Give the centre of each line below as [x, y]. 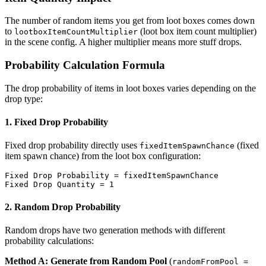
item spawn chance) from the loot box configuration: [103, 156]
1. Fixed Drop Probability [56, 122]
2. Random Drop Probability [63, 207]
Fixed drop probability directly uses [72, 145]
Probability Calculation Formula [85, 65]
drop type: [24, 99]
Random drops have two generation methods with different [115, 230]
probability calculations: [49, 240]
